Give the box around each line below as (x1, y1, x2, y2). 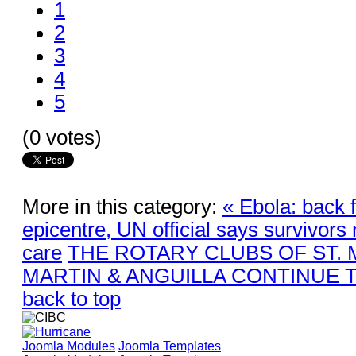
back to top (22, 287, 121, 310)
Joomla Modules (22, 339, 115, 353)
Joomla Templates (118, 339, 221, 353)
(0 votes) (22, 126, 102, 149)
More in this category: (22, 195, 217, 218)
